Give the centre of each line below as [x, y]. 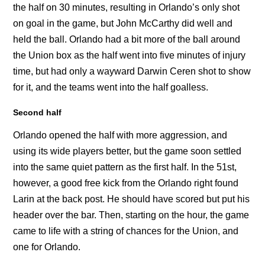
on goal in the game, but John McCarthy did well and [123, 23]
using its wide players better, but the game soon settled [127, 151]
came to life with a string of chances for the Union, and [126, 231]
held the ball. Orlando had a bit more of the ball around [127, 39]
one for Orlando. [47, 247]
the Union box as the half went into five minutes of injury [130, 55]
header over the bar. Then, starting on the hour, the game [131, 215]
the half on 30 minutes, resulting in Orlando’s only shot [127, 7]
